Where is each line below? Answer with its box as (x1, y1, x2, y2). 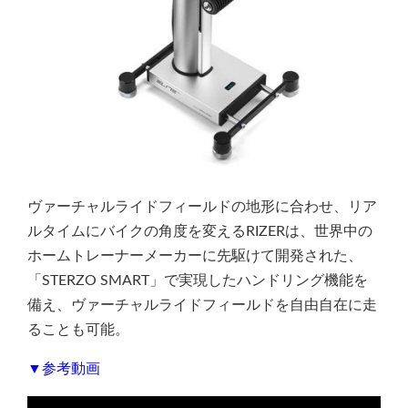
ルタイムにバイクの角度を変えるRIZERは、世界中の (27, 223, 372, 239)
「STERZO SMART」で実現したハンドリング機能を (27, 272, 368, 288)
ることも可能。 (27, 321, 129, 337)
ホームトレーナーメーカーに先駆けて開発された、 (27, 248, 362, 263)
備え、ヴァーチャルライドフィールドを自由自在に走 (27, 297, 377, 312)
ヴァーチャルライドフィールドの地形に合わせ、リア (27, 199, 377, 214)
